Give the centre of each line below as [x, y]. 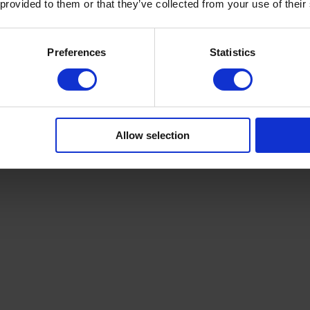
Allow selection [153, 135]
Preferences [77, 52]
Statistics [232, 52]
